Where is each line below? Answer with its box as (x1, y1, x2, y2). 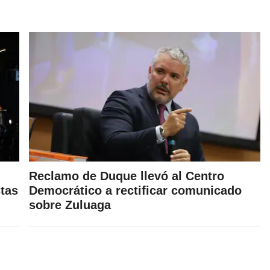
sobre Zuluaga (29, 198, 111, 212)
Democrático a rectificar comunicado (29, 184, 242, 198)
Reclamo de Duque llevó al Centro (29, 169, 224, 183)
